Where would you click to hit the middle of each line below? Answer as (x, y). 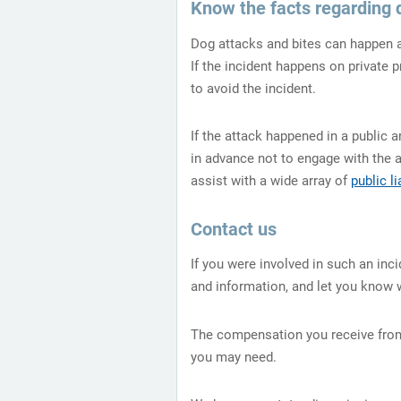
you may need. (234, 357)
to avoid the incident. (253, 88)
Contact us (234, 229)
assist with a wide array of (271, 181)
